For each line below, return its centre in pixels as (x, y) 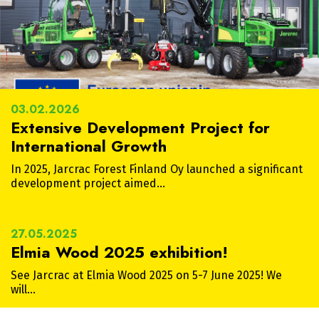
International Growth (89, 146)
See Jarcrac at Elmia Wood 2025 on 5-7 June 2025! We (146, 276)
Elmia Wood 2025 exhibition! (119, 252)
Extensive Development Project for (140, 128)
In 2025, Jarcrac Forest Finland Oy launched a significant (157, 169)
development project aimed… (88, 184)
